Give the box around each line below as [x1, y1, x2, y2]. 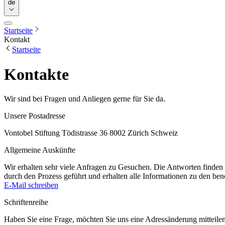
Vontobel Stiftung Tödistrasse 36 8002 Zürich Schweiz [4, 129, 178, 137]
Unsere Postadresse [4, 111, 65, 120]
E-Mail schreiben [4, 181, 58, 189]
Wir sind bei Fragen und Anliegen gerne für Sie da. [4, 94, 165, 103]
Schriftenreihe [4, 198, 48, 206]
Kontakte [4, 65, 69, 83]
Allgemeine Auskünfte [4, 146, 75, 154]
